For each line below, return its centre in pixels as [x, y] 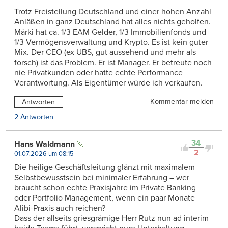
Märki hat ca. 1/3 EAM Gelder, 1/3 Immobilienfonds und [110, 32]
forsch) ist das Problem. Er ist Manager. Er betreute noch [113, 62]
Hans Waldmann [45, 144]
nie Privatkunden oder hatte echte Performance [98, 73]
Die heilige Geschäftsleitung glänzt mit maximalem [105, 168]
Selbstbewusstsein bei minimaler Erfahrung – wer [102, 178]
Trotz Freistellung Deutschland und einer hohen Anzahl [113, 11]
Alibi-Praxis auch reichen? [60, 208]
